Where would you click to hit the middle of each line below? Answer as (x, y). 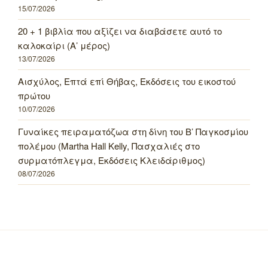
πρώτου (34, 96)
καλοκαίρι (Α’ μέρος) (64, 45)
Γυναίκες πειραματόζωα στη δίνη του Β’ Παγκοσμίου (133, 132)
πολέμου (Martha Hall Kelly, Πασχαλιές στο (109, 146)
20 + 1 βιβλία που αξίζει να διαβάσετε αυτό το (120, 31)
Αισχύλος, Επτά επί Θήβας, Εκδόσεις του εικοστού (127, 81)
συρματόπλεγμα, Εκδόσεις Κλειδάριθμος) (112, 160)
